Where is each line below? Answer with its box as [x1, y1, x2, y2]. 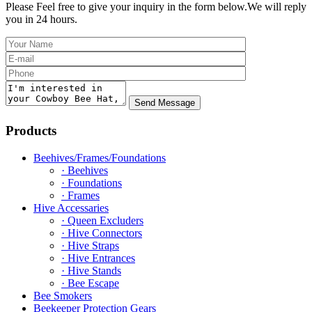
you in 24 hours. [6, 13, 77, 26]
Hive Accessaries [33, 201, 109, 214]
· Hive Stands [61, 264, 121, 276]
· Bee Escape [61, 276, 119, 289]
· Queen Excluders [61, 214, 143, 226]
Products [6, 123, 56, 139]
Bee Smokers [33, 289, 92, 302]
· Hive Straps [61, 239, 119, 251]
